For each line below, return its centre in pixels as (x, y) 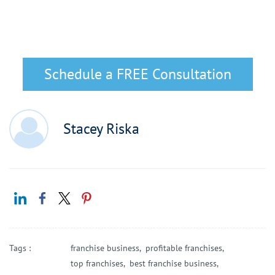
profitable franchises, (187, 248)
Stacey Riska (101, 129)
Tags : (20, 248)
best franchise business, (176, 263)
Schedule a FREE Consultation (137, 74)
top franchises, (100, 263)
